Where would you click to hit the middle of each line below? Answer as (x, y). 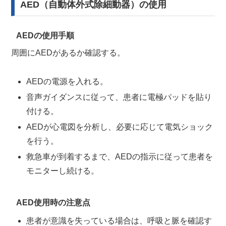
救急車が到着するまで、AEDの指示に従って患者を (119, 157)
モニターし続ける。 (62, 171)
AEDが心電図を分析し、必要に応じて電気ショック (119, 127)
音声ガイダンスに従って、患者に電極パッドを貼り (119, 97)
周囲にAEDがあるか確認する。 (68, 52)
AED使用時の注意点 (53, 202)
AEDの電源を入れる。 (67, 81)
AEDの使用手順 (45, 36)
